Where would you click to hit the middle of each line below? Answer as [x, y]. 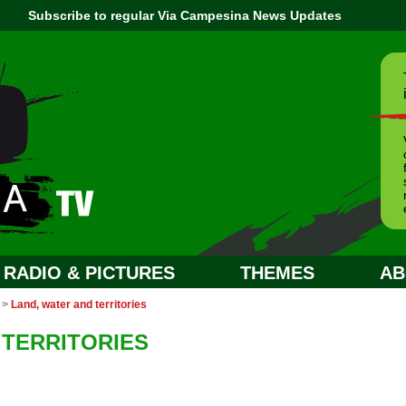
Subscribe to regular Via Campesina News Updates [185, 15]
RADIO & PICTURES [89, 273]
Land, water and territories [78, 304]
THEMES [277, 273]
